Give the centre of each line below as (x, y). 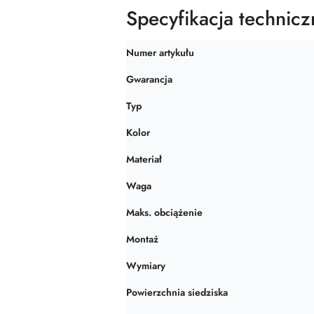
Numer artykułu (160, 53)
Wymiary (146, 266)
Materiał (144, 159)
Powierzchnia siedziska (177, 292)
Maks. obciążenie (164, 212)
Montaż (142, 239)
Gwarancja (149, 79)
